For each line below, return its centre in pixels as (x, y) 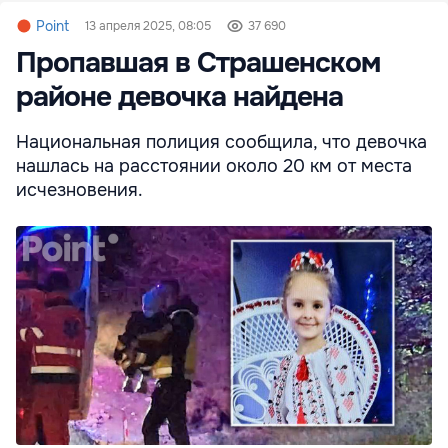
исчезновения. (79, 190)
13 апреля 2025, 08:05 (148, 26)
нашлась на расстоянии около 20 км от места (214, 166)
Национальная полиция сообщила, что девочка (221, 142)
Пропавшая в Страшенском (198, 63)
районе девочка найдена (179, 97)
